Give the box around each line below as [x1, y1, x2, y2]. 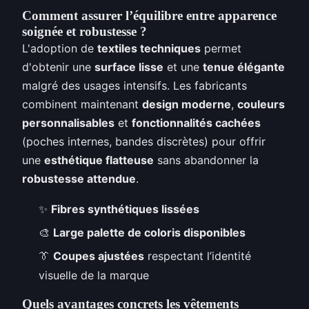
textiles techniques [97, 41, 201, 55]
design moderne [142, 97, 231, 111]
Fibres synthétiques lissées [51, 201, 199, 216]
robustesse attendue [22, 171, 136, 186]
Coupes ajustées [53, 249, 144, 263]
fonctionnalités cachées [132, 115, 261, 130]
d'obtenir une [22, 59, 94, 74]
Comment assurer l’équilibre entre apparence [22, 8, 277, 23]
